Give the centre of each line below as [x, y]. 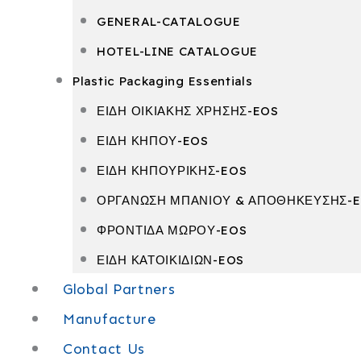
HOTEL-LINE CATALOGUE [177, 51]
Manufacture [110, 319]
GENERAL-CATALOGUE [169, 21]
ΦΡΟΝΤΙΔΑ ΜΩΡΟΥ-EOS [172, 230]
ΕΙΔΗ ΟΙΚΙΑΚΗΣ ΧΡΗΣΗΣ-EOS [188, 111]
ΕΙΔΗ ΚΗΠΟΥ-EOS [153, 141]
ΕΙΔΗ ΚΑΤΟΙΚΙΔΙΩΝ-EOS [170, 260]
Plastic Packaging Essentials [163, 81]
